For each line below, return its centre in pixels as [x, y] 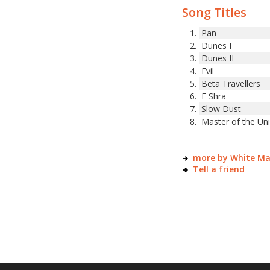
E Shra [214, 96]
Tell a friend [219, 169]
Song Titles [214, 12]
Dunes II [218, 58]
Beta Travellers [231, 83]
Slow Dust [221, 108]
